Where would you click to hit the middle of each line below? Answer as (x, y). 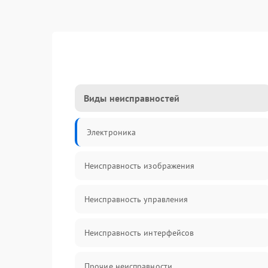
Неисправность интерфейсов (139, 233)
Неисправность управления (136, 199)
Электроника (112, 132)
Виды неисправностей (132, 98)
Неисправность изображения (140, 166)
